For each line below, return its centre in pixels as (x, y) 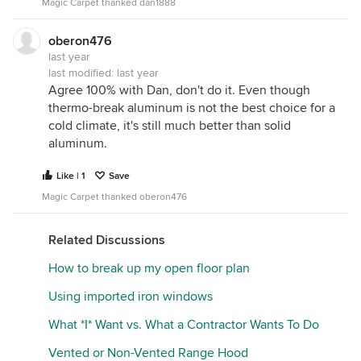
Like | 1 (71, 176)
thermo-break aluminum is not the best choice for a (192, 108)
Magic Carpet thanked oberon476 (114, 197)
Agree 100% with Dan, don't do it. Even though (179, 90)
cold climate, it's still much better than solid (170, 126)
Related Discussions (107, 240)
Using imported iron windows (131, 297)
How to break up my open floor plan (149, 268)
